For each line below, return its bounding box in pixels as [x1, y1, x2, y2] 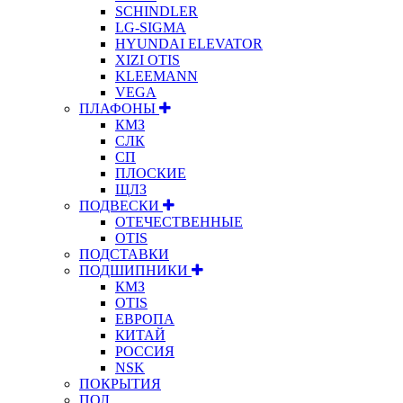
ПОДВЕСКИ [79, 197, 163, 213]
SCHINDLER [115, 3, 198, 19]
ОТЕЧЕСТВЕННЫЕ [115, 213, 243, 229]
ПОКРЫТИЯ [79, 375, 161, 391]
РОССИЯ [115, 343, 175, 359]
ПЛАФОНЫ [79, 100, 159, 116]
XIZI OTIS [115, 51, 180, 67]
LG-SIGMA [115, 19, 186, 35]
